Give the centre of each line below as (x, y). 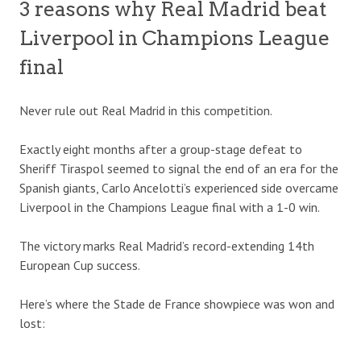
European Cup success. (80, 265)
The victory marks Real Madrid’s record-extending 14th (167, 246)
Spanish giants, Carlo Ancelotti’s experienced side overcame (179, 188)
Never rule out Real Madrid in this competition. (146, 110)
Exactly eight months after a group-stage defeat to (161, 149)
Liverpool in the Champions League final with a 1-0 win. (170, 207)
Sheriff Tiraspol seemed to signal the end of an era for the (179, 168)
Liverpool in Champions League (174, 38)
